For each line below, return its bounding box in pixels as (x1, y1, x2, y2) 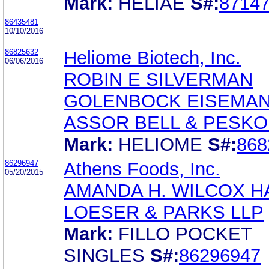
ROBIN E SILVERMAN (64, 68, 253, 90)
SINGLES (64, 244, 145, 266)
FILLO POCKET (118, 223, 252, 244)
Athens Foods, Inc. (64, 158, 220, 180)
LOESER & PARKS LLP (64, 201, 264, 223)
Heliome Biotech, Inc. (64, 47, 241, 68)
